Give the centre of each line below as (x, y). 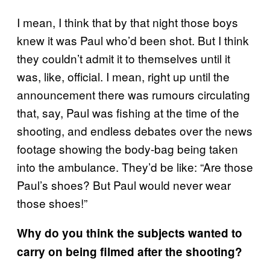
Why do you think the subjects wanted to (130, 233)
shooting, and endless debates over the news (135, 130)
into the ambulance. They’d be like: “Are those (135, 166)
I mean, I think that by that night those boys (127, 22)
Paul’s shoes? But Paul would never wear (124, 184)
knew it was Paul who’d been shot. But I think (133, 40)
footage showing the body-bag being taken (127, 148)
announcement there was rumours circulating (133, 94)
